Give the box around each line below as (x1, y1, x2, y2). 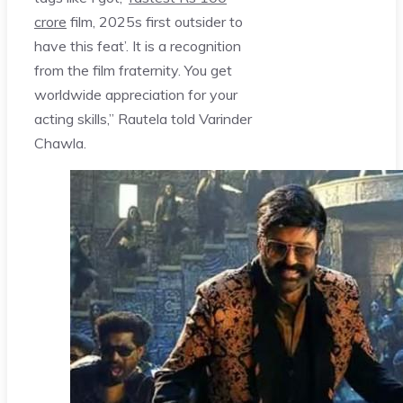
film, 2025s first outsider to (67, 12, 243, 31)
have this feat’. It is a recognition (34, 36, 241, 55)
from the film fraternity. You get (34, 60, 232, 79)
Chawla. (34, 133, 86, 152)
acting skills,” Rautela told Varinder (34, 109, 252, 128)
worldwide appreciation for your (34, 85, 237, 103)
